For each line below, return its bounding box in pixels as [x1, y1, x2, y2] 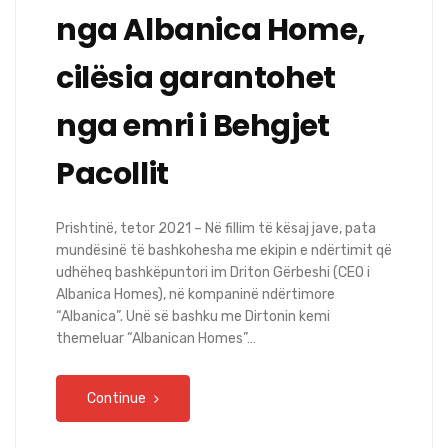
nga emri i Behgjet [56, 105, 330, 148]
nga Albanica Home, [56, 9, 366, 52]
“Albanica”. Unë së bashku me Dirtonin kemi [56, 308, 330, 326]
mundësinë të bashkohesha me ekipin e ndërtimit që [56, 242, 392, 260]
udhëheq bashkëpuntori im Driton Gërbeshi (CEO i [56, 264, 370, 282]
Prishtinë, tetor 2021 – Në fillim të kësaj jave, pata [56, 220, 376, 238]
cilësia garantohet [56, 57, 336, 100]
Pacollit [56, 153, 169, 196]
